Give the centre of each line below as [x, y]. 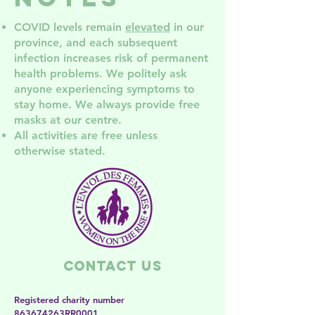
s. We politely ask [141, 74]
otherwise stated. [60, 151]
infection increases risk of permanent [111, 58]
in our [187, 27]
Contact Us [112, 266]
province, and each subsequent [96, 43]
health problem [54, 74]
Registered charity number [69, 300]
